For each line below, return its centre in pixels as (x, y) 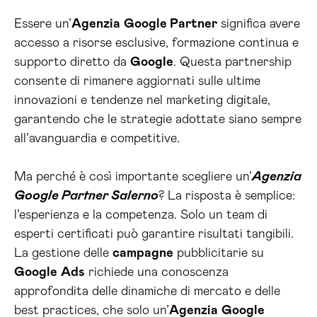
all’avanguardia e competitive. (97, 139)
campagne (143, 253)
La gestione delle (63, 253)
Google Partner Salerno (86, 196)
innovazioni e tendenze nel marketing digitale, (142, 100)
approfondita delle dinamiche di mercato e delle (147, 292)
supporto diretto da (72, 62)
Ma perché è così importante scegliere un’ (133, 177)
